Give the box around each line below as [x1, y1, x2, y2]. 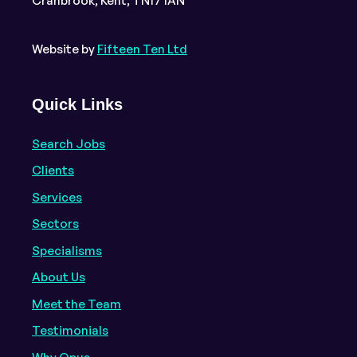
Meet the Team [32, 296, 121, 312]
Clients [32, 163, 74, 178]
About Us [32, 269, 85, 285]
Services [32, 189, 82, 205]
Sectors [32, 216, 79, 232]
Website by [32, 41, 97, 57]
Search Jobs [32, 135, 105, 151]
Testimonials [32, 323, 108, 339]
